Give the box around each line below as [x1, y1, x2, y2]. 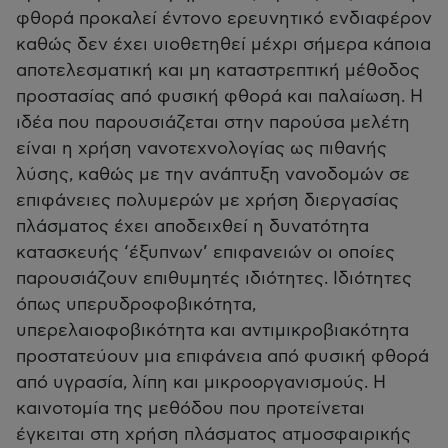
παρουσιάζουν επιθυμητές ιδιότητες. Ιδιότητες [16, 269, 412, 288]
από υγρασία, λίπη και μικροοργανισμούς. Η [16, 373, 386, 392]
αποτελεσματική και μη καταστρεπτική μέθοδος [16, 61, 420, 80]
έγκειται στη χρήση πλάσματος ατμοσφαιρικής [16, 425, 411, 444]
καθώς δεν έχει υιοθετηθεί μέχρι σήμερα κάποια [16, 35, 431, 54]
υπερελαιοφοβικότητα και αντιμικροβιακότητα [16, 321, 409, 340]
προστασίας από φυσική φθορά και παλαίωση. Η [16, 87, 423, 106]
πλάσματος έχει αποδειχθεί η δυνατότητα [16, 217, 369, 236]
